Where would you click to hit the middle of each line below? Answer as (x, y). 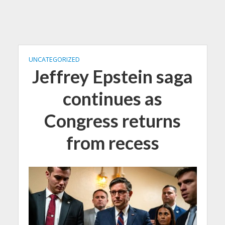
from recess (113, 143)
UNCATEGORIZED (54, 60)
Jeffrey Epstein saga (113, 77)
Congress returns (113, 121)
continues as (113, 99)
